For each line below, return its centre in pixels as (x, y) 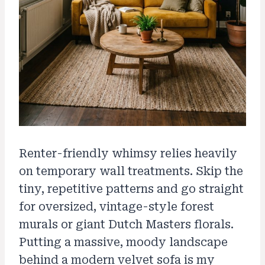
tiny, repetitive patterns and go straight (131, 189)
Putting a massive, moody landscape (123, 243)
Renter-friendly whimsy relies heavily (128, 154)
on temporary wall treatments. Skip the (131, 172)
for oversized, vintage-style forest (117, 207)
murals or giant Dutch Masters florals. (126, 225)
